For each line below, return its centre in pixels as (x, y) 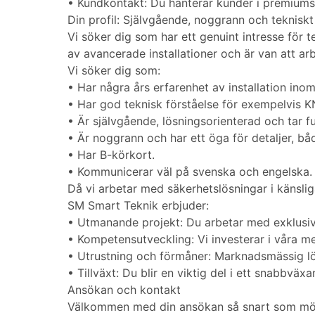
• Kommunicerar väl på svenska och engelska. (190, 172)
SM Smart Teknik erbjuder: (138, 206)
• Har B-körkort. (111, 155)
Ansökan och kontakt (124, 290)
